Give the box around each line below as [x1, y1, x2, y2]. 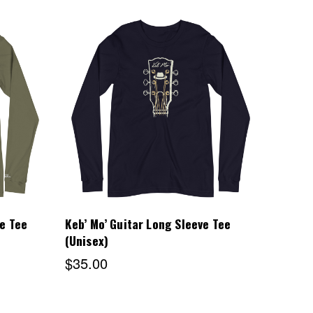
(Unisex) [64, 231, 109, 249]
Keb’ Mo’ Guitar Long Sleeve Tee [64, 214, 231, 233]
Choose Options [111, 103, 210, 122]
